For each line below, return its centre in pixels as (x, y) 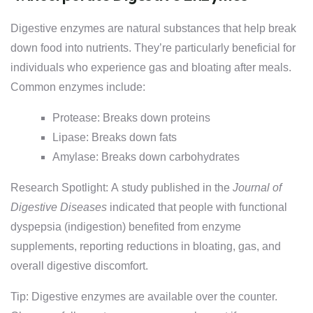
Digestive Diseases (59, 207)
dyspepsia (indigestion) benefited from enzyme (126, 227)
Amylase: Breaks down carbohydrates (146, 157)
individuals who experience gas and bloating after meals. (151, 67)
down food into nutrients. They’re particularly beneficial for (153, 48)
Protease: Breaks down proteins (131, 118)
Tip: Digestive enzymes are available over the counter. (144, 297)
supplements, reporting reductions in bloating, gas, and (146, 246)
